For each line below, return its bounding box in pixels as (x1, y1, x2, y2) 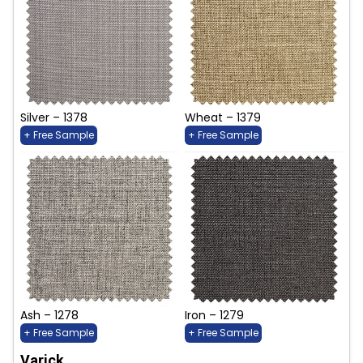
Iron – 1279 (185, 306, 244, 323)
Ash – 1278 (20, 306, 79, 323)
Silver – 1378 (20, 109, 88, 126)
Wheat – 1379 (185, 109, 261, 126)
